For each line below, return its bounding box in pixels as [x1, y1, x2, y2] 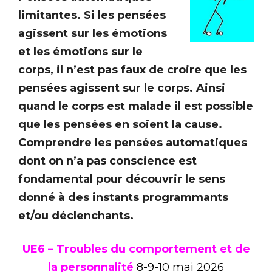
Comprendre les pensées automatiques [18, 135, 247, 149]
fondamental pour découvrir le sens [18, 172, 225, 186]
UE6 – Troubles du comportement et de [22, 242, 250, 256]
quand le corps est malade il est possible [18, 99, 253, 113]
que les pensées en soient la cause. [18, 117, 222, 131]
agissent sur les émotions [18, 26, 167, 40]
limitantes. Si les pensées [18, 8, 166, 22]
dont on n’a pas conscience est [18, 154, 197, 168]
